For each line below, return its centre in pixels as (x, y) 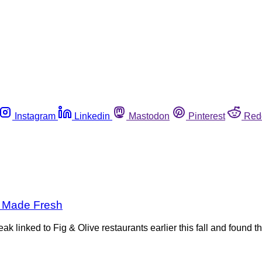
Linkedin (92, 116)
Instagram (35, 116)
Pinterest (207, 116)
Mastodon (149, 116)
